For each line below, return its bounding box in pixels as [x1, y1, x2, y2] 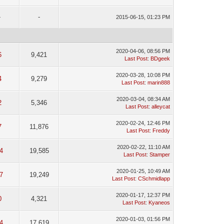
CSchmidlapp [137, 175, 170, 181]
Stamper [149, 151, 170, 157]
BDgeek [150, 55, 170, 61]
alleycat [151, 103, 170, 109]
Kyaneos [148, 199, 170, 205]
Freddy [152, 127, 170, 133]
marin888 [147, 79, 170, 85]
